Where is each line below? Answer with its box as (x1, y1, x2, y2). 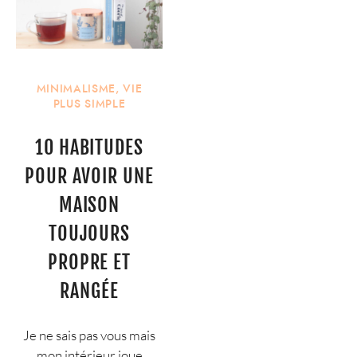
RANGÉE (60, 279, 119, 304)
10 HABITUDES (34, 135, 144, 160)
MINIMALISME (36, 80, 116, 96)
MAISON (58, 193, 120, 218)
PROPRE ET (47, 250, 131, 275)
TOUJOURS (48, 222, 131, 246)
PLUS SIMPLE (53, 96, 126, 112)
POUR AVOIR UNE (25, 164, 154, 189)
